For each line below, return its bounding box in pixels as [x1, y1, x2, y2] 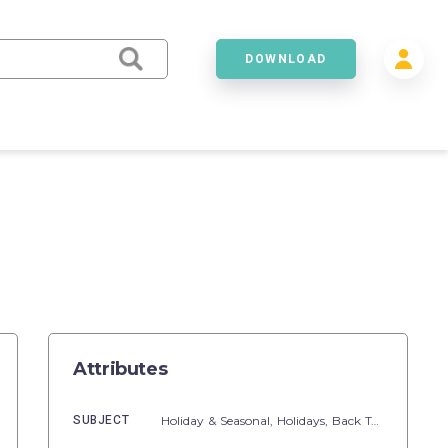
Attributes [73, 358, 168, 380]
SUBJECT [73, 411, 130, 429]
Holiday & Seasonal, [161, 412, 278, 428]
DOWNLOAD [245, 49, 327, 68]
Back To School [332, 412, 372, 428]
